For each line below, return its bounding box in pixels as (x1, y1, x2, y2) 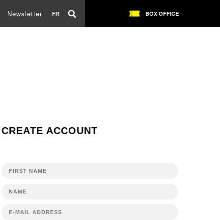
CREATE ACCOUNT (1, 125, 98, 136)
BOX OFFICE (145, 10, 179, 17)
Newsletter (7, 9, 42, 18)
